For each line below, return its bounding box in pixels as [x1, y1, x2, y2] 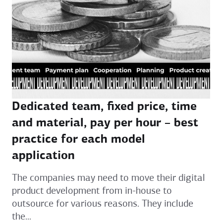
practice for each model [12, 134, 145, 146]
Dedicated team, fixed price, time [12, 101, 197, 113]
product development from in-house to [12, 186, 172, 196]
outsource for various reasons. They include [12, 199, 193, 209]
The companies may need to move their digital [12, 173, 205, 183]
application [12, 150, 75, 162]
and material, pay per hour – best [12, 117, 198, 129]
